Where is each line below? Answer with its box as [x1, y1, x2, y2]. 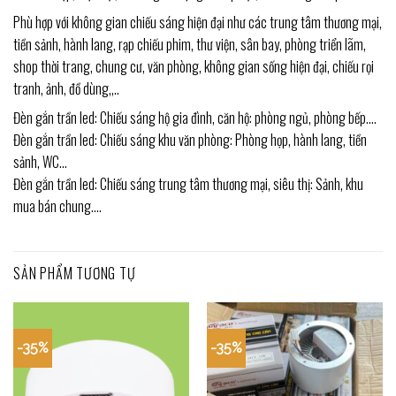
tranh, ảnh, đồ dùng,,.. [13, 78, 119, 100]
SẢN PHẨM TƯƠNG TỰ [13, 263, 136, 285]
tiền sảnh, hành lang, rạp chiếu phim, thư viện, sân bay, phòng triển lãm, [13, 34, 366, 56]
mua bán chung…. [13, 195, 102, 217]
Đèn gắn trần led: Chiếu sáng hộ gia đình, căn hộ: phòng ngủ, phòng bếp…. [13, 107, 377, 129]
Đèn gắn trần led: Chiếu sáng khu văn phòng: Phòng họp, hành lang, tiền [13, 129, 367, 151]
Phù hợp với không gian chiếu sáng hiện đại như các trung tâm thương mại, [13, 11, 382, 34]
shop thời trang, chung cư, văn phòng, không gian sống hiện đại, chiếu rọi [13, 56, 374, 78]
